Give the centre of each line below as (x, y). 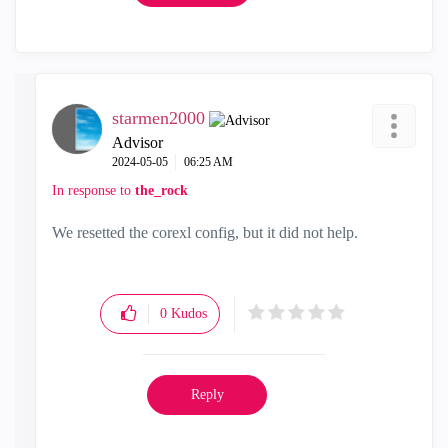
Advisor (137, 142)
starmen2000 (158, 117)
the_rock (161, 190)
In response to (93, 190)
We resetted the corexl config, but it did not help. (205, 232)
